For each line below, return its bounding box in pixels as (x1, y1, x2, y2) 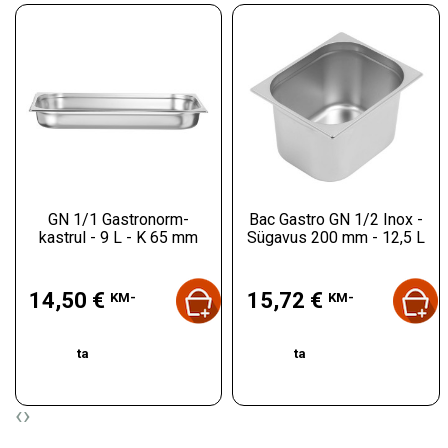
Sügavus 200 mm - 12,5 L (246, 227, 425, 247)
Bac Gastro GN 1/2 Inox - (248, 209, 423, 229)
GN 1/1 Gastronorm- (48, 209, 190, 229)
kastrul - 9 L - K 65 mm (39, 227, 199, 247)
